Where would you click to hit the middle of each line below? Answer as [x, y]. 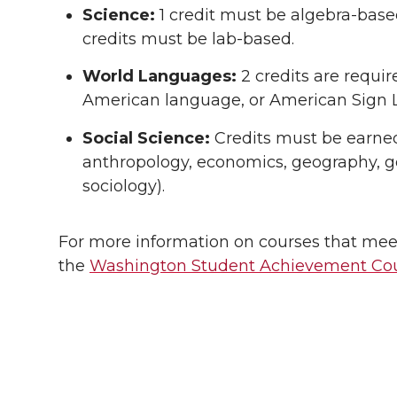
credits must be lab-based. [188, 39]
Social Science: [146, 139]
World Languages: [160, 77]
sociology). [124, 187]
